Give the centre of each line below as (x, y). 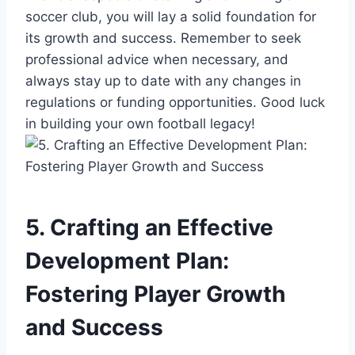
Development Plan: (127, 260)
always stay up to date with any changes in (163, 80)
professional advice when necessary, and (157, 59)
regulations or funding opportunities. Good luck (175, 102)
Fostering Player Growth (155, 294)
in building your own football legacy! (140, 123)
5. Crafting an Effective (149, 227)
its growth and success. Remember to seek (163, 38)
